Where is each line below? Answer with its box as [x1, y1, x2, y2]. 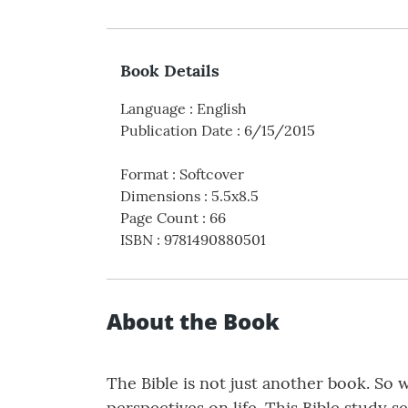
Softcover [179, 164, 244, 183]
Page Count [120, 208, 199, 227]
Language [120, 98, 186, 117]
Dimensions [120, 186, 200, 205]
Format [120, 164, 168, 183]
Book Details [120, 59, 219, 81]
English [197, 98, 247, 117]
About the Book [107, 305, 280, 336]
